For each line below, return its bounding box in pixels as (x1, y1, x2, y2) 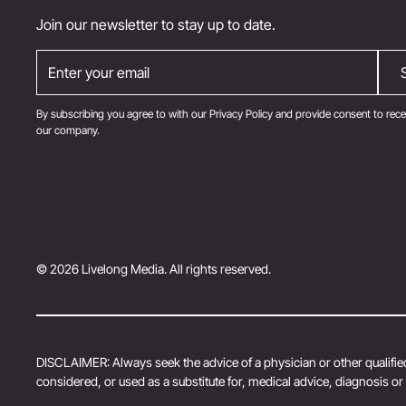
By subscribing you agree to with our (36, 107, 209, 121)
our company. (36, 123, 100, 138)
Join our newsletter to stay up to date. (36, 15, 275, 34)
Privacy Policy (209, 107, 273, 121)
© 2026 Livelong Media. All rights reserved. (36, 260, 271, 276)
